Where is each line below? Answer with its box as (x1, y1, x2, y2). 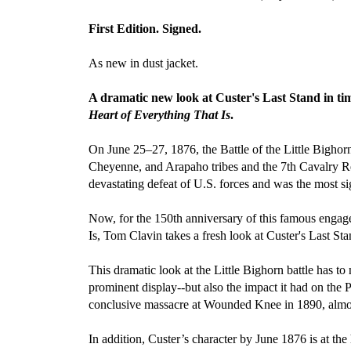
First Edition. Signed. (89, 22, 201, 35)
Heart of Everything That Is (89, 108, 230, 121)
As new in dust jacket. (89, 56, 198, 70)
